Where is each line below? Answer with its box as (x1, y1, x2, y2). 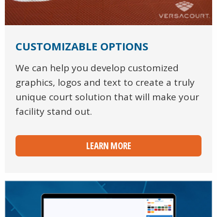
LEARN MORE (86, 139, 131, 153)
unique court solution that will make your (15, 91, 199, 104)
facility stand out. (15, 105, 92, 118)
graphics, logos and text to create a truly (15, 76, 195, 89)
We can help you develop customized (15, 62, 179, 75)
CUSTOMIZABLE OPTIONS (15, 39, 148, 54)
